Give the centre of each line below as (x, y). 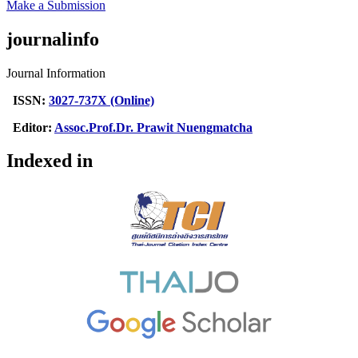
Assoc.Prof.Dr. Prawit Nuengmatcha (153, 127)
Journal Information (56, 73)
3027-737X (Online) (101, 100)
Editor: (30, 127)
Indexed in (50, 161)
